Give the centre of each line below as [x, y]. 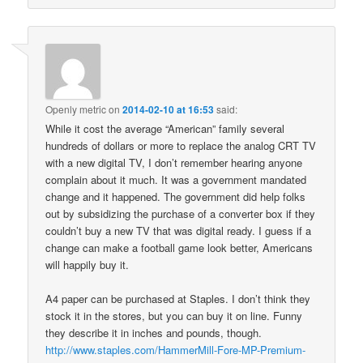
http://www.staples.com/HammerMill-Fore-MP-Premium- [176, 349]
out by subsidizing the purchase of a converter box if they [181, 213]
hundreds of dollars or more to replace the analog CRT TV [181, 145]
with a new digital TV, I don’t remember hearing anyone [174, 162]
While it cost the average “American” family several [165, 128]
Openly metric [76, 109]
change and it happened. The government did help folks [176, 196]
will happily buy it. [88, 264]
